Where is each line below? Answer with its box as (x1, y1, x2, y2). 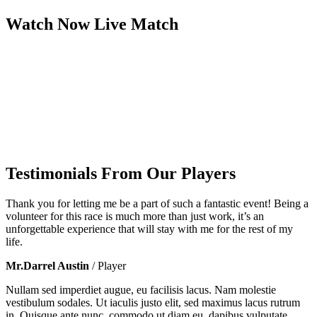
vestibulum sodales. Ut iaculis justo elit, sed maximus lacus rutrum (6, 296, 300, 309)
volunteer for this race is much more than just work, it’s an (6, 210, 264, 222)
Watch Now (6, 15, 94, 34)
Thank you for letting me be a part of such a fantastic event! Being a (6, 197, 309, 209)
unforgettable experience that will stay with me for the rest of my (6, 223, 293, 235)
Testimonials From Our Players (6, 164, 236, 183)
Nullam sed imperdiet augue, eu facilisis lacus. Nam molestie (6, 284, 276, 296)
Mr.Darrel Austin (6, 260, 89, 272)
